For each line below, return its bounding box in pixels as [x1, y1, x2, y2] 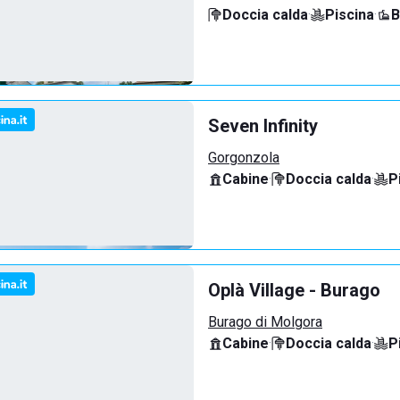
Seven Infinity [208, 115, 318, 137]
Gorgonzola [208, 149, 279, 166]
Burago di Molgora [208, 313, 322, 330]
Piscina [325, 6, 374, 23]
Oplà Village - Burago [208, 279, 380, 301]
